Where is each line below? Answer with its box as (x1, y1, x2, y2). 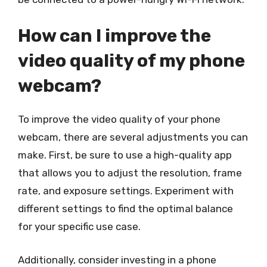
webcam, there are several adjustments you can (18, 131, 248, 143)
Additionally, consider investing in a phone (18, 253, 216, 266)
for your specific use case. (18, 221, 141, 232)
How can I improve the (18, 25, 211, 46)
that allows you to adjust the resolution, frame (18, 167, 242, 179)
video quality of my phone (18, 50, 245, 72)
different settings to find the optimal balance (18, 203, 233, 215)
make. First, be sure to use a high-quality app (18, 149, 232, 161)
